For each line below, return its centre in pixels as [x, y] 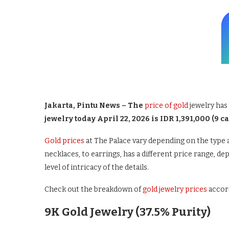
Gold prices [64, 141]
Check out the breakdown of [94, 189]
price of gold [166, 106]
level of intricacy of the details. [97, 167]
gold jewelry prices [175, 189]
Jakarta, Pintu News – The [94, 106]
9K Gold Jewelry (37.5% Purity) [128, 212]
